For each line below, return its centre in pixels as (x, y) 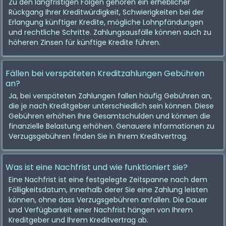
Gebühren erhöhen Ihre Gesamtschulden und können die (109, 116)
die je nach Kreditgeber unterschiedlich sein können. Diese (111, 106)
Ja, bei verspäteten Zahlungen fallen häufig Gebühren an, (110, 96)
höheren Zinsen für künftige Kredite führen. (84, 42)
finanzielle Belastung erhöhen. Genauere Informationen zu (111, 126)
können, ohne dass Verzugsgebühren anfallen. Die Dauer (108, 200)
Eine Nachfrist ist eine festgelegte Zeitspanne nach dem (108, 180)
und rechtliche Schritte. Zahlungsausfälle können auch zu (110, 32)
